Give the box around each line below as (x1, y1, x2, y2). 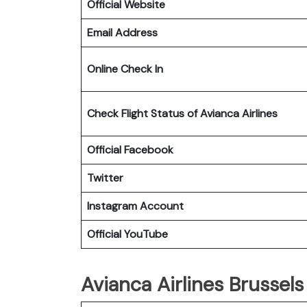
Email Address (87, 25, 158, 40)
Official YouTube (87, 226, 168, 241)
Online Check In (87, 61, 163, 76)
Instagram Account (87, 198, 184, 213)
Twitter (87, 170, 123, 185)
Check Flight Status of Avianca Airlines (87, 106, 278, 121)
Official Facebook (87, 142, 173, 157)
